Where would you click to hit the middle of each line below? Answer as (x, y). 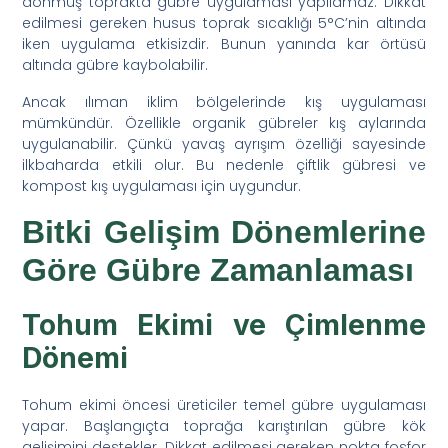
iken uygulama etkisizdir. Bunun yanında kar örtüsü (224, 43)
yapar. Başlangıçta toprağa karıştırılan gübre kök (224, 425)
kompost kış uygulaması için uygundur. (162, 185)
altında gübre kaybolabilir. (115, 64)
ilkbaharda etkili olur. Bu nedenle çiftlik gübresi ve (224, 164)
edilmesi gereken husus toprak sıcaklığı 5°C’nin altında (224, 22)
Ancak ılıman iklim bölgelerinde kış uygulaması (224, 101)
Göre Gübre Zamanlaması (218, 269)
